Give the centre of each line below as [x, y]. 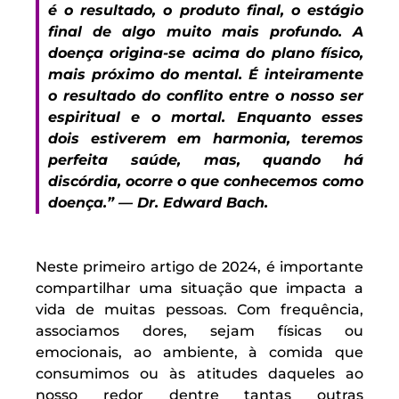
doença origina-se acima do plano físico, [206, 53]
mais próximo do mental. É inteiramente [206, 74]
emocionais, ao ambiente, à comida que [199, 352]
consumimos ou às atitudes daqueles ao [199, 374]
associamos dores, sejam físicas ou [199, 331]
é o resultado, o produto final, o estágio [206, 10]
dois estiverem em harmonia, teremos [206, 138]
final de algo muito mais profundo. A [206, 32]
